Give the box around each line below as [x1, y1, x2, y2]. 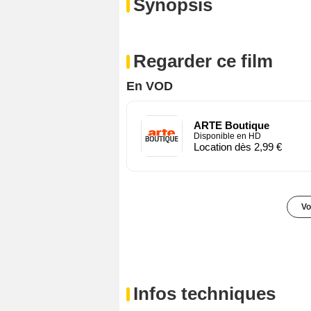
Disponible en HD [194, 131, 261, 142]
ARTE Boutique [194, 119, 269, 132]
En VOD [126, 79, 173, 94]
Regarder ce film [133, 51, 273, 72]
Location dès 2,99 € [194, 141, 282, 153]
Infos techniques [133, 283, 276, 305]
